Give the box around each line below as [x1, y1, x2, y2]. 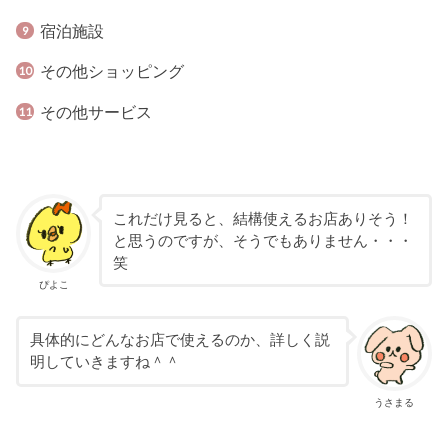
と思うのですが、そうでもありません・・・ [112, 232, 413, 249]
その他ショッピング [39, 62, 184, 81]
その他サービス [39, 102, 152, 121]
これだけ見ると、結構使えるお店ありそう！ [112, 210, 413, 227]
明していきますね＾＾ [29, 354, 180, 371]
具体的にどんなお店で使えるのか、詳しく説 [29, 332, 330, 349]
